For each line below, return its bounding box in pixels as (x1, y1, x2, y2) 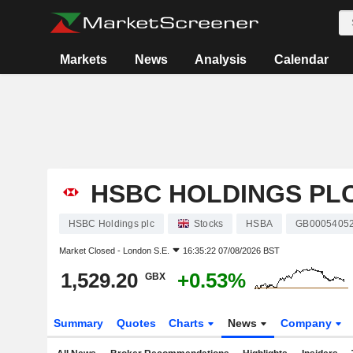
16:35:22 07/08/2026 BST (182, 246, 280, 255)
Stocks (193, 218, 224, 229)
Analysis (195, 53, 247, 66)
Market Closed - (58, 246, 123, 255)
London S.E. (122, 246, 169, 255)
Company (281, 317, 336, 329)
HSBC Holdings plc (68, 218, 154, 229)
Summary (53, 317, 103, 329)
